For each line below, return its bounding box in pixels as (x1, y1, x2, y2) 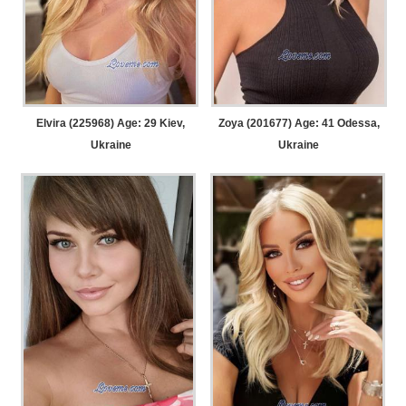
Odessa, (333, 117, 380, 130)
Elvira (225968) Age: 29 (36, 117, 158, 130)
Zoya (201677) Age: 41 (217, 117, 334, 130)
